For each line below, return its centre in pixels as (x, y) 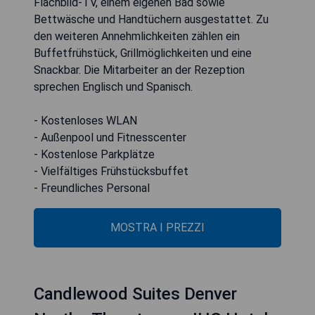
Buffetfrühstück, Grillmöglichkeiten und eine (143, 53)
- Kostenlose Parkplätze (94, 154)
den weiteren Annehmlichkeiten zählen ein (137, 36)
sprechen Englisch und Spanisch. (113, 86)
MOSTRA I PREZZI (157, 227)
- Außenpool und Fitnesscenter (110, 137)
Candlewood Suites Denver (135, 294)
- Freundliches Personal (92, 188)
